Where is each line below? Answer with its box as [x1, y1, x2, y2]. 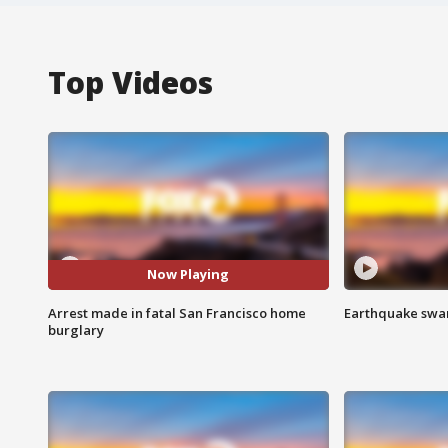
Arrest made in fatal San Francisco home [48, 303, 306, 322]
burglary [48, 320, 104, 339]
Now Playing [147, 265, 230, 284]
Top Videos [48, 61, 213, 103]
